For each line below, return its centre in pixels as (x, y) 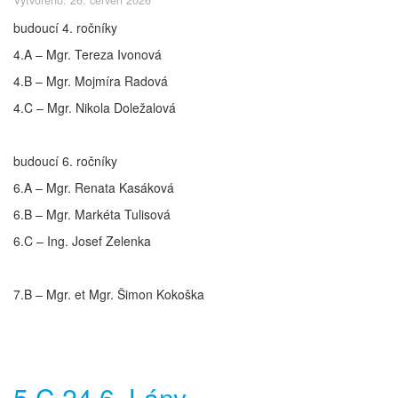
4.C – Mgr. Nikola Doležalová (95, 108)
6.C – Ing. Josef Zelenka (82, 241)
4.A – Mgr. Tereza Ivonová (88, 55)
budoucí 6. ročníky (65, 161)
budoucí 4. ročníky (65, 28)
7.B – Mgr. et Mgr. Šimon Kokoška (109, 295)
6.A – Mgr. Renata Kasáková (94, 188)
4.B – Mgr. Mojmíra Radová (91, 81)
